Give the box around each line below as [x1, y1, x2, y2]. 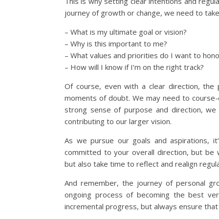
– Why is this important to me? [65, 39, 167, 48]
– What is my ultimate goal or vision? [65, 27, 187, 37]
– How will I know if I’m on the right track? [65, 62, 204, 72]
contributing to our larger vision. [65, 116, 172, 126]
